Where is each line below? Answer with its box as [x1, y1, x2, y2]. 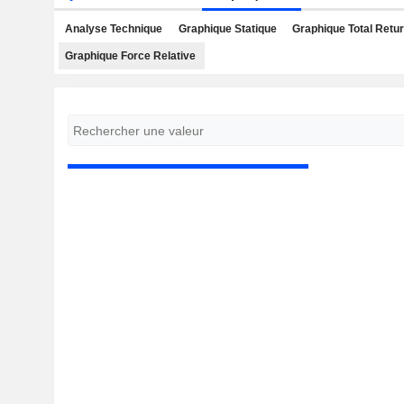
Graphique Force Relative [65, 50, 196, 62]
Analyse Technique [65, 23, 162, 35]
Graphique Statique [178, 23, 277, 35]
